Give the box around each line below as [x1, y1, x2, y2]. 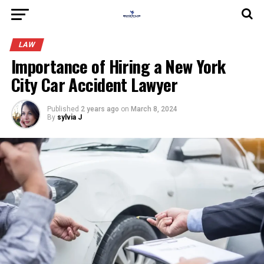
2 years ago [80, 105, 119, 113]
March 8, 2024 [130, 105, 177, 113]
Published [47, 105, 79, 113]
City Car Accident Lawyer [11, 72, 178, 97]
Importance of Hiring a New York [11, 54, 226, 78]
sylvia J [57, 113, 82, 121]
